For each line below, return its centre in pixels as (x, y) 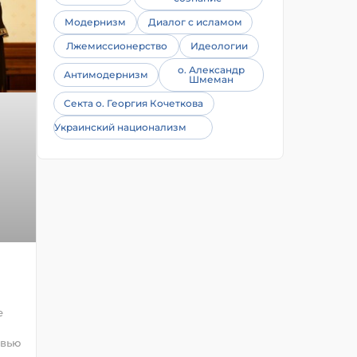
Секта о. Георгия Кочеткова (133, 103)
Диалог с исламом (195, 22)
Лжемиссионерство (116, 46)
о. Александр (211, 70)
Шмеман (211, 79)
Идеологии (219, 46)
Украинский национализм (120, 127)
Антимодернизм (106, 75)
